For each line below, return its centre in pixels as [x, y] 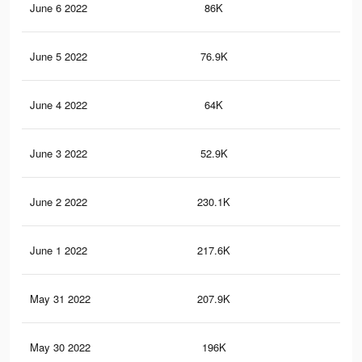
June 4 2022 [59, 105]
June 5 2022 [59, 57]
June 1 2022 [59, 250]
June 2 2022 [59, 202]
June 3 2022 [59, 154]
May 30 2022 [60, 347]
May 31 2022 [60, 299]
